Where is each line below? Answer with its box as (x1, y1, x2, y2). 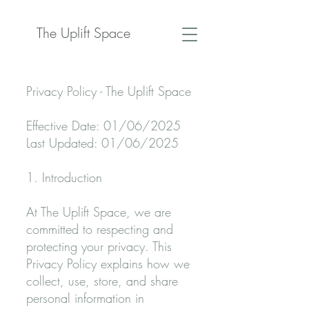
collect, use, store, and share (26, 272, 178, 289)
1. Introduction (26, 169, 102, 186)
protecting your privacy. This (26, 238, 172, 255)
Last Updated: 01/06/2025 (26, 134, 179, 151)
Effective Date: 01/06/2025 (26, 117, 181, 134)
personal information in (26, 290, 144, 306)
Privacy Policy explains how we (26, 255, 190, 272)
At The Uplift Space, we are (26, 203, 171, 220)
